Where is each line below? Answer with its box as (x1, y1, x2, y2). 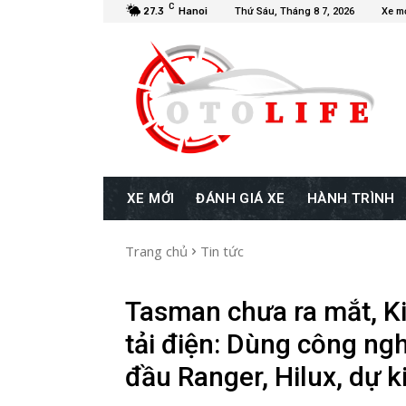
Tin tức (200, 241, 244, 260)
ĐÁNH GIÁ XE (196, 189, 285, 207)
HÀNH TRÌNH (306, 189, 395, 207)
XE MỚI (127, 189, 175, 207)
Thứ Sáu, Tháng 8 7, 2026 (235, 5, 354, 17)
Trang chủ (125, 241, 188, 260)
